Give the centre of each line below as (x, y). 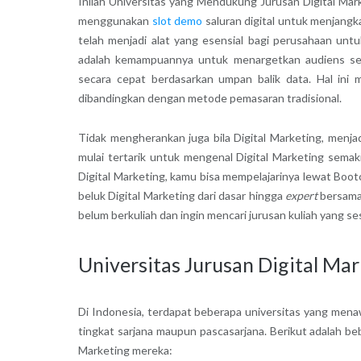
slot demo (177, 20)
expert (303, 195)
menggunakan (115, 20)
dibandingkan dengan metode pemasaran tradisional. (210, 98)
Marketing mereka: (125, 351)
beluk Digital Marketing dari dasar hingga (182, 195)
